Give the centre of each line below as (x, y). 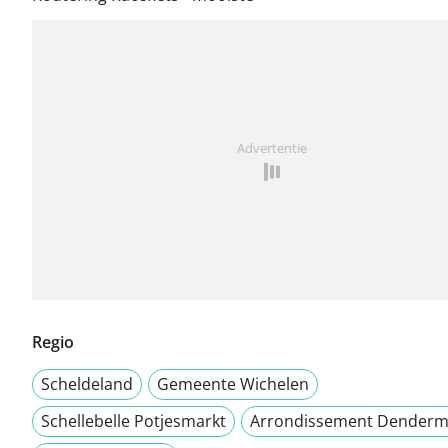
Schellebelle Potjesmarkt (133, 421)
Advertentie (272, 147)
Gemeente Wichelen (233, 384)
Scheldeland (87, 384)
